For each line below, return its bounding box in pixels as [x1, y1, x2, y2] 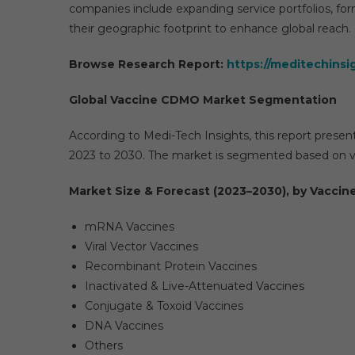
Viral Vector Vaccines [85, 239, 198, 254]
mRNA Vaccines [85, 219, 174, 234]
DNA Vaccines [85, 319, 163, 333]
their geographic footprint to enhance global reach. [69, 21, 351, 36]
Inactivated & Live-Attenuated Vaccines [85, 279, 304, 293]
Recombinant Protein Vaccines [85, 259, 257, 273]
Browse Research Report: [69, 57, 227, 71]
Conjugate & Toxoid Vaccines [85, 299, 243, 313]
